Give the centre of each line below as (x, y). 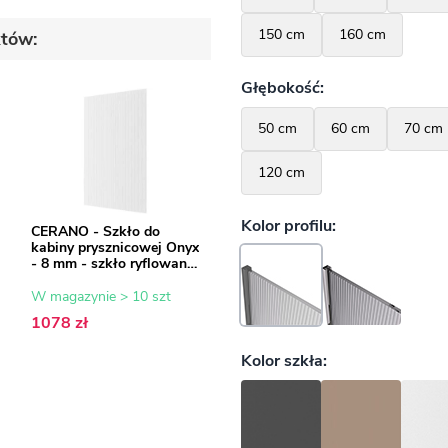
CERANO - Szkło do (95, 232)
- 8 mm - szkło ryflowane (112, 264)
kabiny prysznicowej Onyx (114, 248)
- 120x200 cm (74, 280)
